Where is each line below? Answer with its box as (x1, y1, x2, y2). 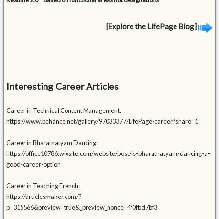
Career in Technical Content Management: (6, 107, 122, 115)
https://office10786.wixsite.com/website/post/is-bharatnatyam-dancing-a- (6, 150, 211, 158)
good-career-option (6, 160, 61, 169)
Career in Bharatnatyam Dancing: (6, 139, 98, 147)
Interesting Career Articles (6, 81, 119, 92)
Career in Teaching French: (6, 182, 80, 190)
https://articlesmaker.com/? (6, 193, 82, 201)
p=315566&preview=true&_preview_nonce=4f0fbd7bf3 (6, 203, 158, 212)
